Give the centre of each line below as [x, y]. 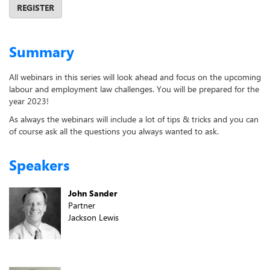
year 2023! [29, 101]
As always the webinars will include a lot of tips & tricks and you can [134, 119]
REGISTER [36, 8]
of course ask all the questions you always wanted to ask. [114, 131]
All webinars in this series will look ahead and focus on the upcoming [135, 77]
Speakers [39, 165]
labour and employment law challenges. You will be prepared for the [134, 89]
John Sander [93, 193]
